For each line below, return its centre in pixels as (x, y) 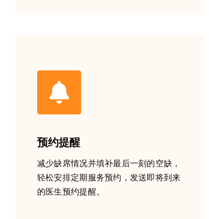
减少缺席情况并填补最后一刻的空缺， (109, 163)
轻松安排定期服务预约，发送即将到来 (109, 177)
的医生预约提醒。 (71, 192)
